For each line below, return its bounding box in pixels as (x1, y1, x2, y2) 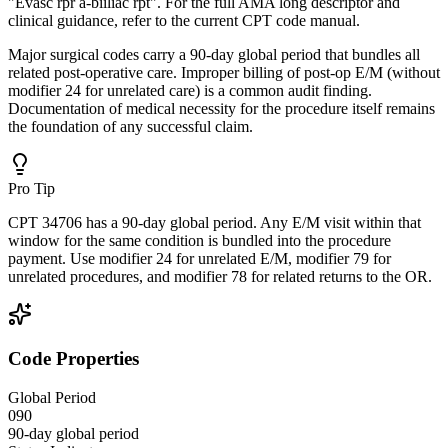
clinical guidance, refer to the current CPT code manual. (8, 11, 360, 29)
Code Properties (8, 348, 139, 370)
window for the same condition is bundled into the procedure (8, 231, 391, 249)
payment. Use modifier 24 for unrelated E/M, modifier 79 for (8, 249, 391, 267)
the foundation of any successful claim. (8, 117, 253, 135)
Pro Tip (8, 179, 55, 197)
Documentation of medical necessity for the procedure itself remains (8, 99, 435, 117)
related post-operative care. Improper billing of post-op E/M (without (8, 63, 440, 81)
